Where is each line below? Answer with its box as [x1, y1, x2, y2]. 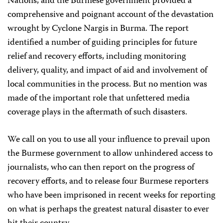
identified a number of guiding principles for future [7, 35, 197, 50]
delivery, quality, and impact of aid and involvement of [7, 63, 207, 78]
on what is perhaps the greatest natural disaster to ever [7, 202, 209, 217]
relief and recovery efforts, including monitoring [7, 49, 186, 64]
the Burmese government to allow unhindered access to [7, 146, 213, 161]
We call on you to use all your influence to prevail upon [7, 132, 210, 147]
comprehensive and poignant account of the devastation [7, 7, 214, 22]
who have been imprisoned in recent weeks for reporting [7, 188, 216, 203]
